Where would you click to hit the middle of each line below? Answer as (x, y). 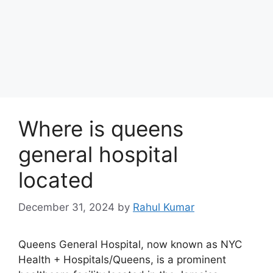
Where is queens (101, 129)
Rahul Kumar (164, 207)
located (56, 180)
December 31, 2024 (66, 207)
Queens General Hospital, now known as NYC (130, 244)
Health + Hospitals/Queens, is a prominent (122, 259)
